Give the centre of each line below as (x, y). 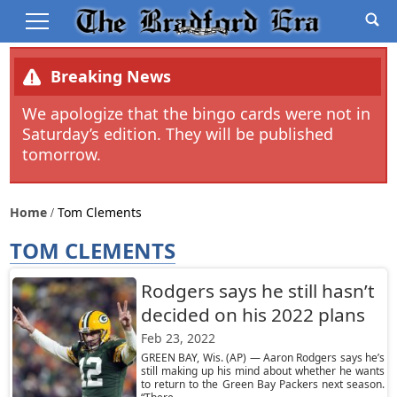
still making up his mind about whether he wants (263, 371)
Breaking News (111, 76)
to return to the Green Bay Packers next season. (263, 384)
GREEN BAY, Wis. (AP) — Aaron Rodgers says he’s (263, 358)
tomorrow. (62, 154)
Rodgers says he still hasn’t (257, 291)
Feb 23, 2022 (178, 338)
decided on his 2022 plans (253, 315)
